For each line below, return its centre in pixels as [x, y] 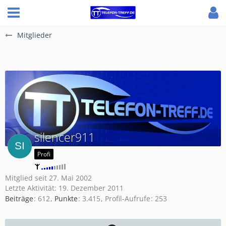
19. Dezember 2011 [91, 188]
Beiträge [19, 199]
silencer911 [65, 137]
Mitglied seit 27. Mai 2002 [48, 178]
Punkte [66, 199]
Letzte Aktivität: [32, 188]
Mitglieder [35, 35]
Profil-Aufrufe [128, 199]
